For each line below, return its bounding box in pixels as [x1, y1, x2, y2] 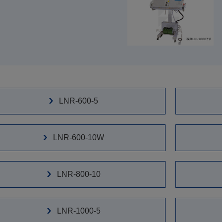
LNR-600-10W [53, 133, 105, 142]
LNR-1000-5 [56, 206, 101, 215]
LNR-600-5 [59, 97, 99, 105]
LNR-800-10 [56, 169, 101, 178]
